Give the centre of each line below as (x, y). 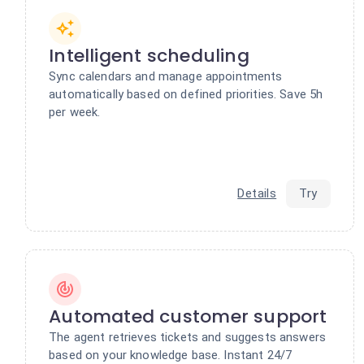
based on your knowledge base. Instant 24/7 (171, 355)
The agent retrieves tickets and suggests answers (187, 337)
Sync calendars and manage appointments (166, 76)
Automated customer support (188, 316)
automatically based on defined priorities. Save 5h (186, 94)
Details (257, 193)
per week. (75, 112)
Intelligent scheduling (149, 55)
